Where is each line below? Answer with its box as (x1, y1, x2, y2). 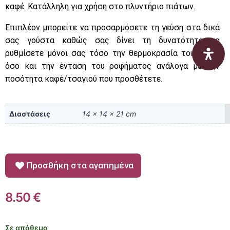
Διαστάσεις (9, 109, 50, 119)
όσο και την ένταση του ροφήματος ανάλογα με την (5, 61, 220, 71)
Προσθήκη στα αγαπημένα (27, 160, 133, 171)
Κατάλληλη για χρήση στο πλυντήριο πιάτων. (28, 2, 195, 12)
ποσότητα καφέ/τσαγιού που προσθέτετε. (5, 74, 162, 84)
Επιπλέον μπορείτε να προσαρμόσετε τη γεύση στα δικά (5, 23, 220, 33)
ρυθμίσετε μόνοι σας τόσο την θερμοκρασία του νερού (5, 48, 220, 59)
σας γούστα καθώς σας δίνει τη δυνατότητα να (5, 35, 220, 46)
